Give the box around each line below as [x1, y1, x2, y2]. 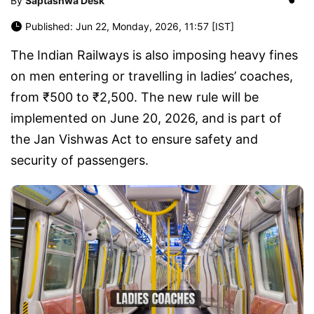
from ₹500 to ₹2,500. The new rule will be [11, 90, 259, 104]
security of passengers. [11, 153, 149, 168]
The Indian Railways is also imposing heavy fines [11, 48, 298, 62]
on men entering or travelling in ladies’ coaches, [11, 69, 293, 83]
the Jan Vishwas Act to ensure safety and [11, 132, 258, 146]
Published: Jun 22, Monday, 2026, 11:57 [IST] [25, 20, 234, 32]
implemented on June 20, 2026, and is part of [11, 111, 282, 125]
